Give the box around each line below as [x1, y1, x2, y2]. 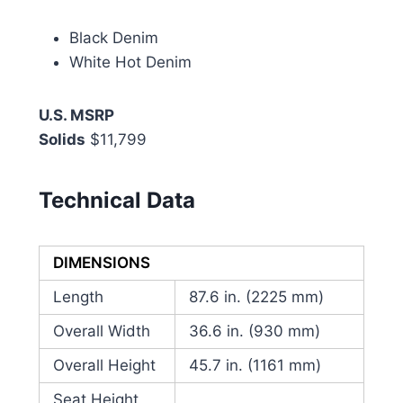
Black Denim [68, 29, 158, 48]
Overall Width [52, 322, 150, 341]
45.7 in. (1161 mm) [188, 356, 321, 375]
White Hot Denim [68, 53, 192, 72]
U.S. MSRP [38, 106, 114, 125]
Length [52, 288, 103, 307]
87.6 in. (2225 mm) [188, 288, 324, 307]
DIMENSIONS [52, 254, 150, 273]
